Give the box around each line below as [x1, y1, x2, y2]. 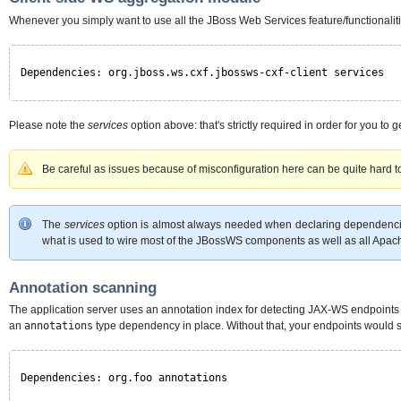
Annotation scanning [9, 278, 157, 296]
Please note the [9, 118, 88, 132]
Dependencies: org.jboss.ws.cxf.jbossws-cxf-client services [21, 65, 384, 79]
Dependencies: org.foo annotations [21, 371, 227, 384]
